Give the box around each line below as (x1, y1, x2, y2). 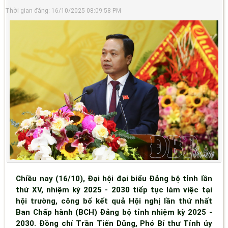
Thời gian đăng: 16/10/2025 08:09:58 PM (5, 7, 121, 14)
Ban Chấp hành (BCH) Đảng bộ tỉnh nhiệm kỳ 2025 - (16, 207, 212, 217)
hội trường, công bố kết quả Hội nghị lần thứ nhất (16, 196, 212, 206)
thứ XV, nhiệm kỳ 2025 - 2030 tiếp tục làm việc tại (16, 185, 212, 194)
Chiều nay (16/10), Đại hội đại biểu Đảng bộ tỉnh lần (16, 174, 212, 183)
